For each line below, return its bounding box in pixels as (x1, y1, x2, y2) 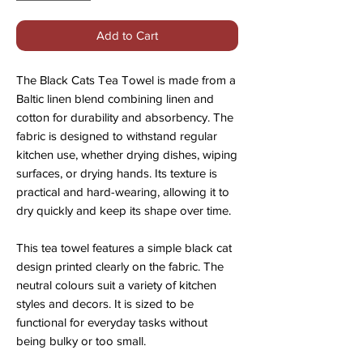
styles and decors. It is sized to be (16, 297, 194, 311)
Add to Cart (96, 28, 158, 43)
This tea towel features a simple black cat (16, 241, 232, 255)
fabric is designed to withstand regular (16, 129, 217, 143)
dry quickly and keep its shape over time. (16, 203, 231, 218)
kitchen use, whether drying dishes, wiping (16, 147, 237, 162)
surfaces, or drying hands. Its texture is (16, 166, 217, 181)
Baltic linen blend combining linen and (16, 92, 214, 106)
